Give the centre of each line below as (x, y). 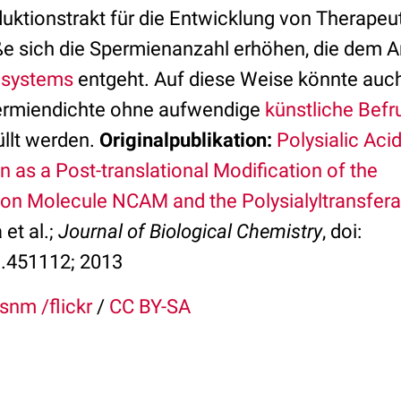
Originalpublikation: (186, 140)
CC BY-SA (150, 307)
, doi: (342, 231)
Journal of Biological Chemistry (190, 231)
